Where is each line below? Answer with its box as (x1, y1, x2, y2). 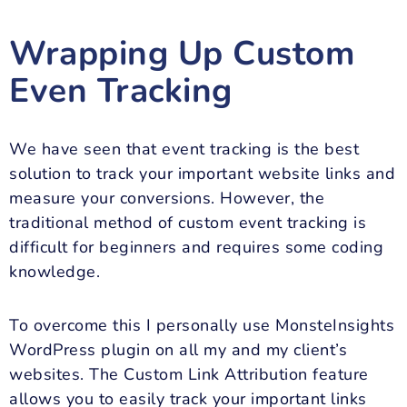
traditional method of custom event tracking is (9, 212, 366, 234)
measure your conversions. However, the (9, 187, 324, 210)
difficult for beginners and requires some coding (9, 236, 383, 259)
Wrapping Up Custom (9, 31, 354, 77)
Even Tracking (9, 68, 233, 114)
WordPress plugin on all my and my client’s (9, 338, 347, 361)
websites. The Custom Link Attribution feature (9, 362, 369, 385)
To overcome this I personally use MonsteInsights (9, 313, 394, 336)
